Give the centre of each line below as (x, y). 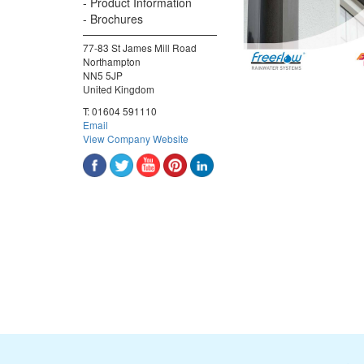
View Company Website (136, 138)
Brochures (117, 18)
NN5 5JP (103, 75)
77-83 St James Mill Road (140, 47)
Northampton (112, 61)
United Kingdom (119, 89)
